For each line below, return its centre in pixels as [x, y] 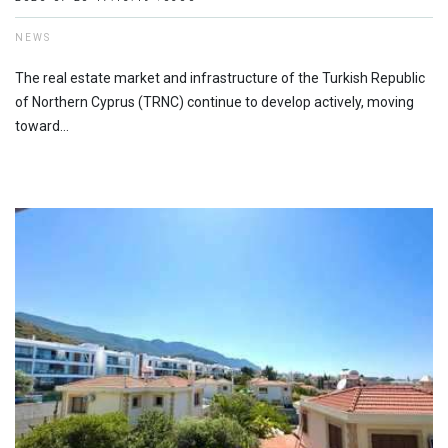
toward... [42, 125]
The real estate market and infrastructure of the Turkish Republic [220, 77]
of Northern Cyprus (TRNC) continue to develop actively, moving [214, 101]
